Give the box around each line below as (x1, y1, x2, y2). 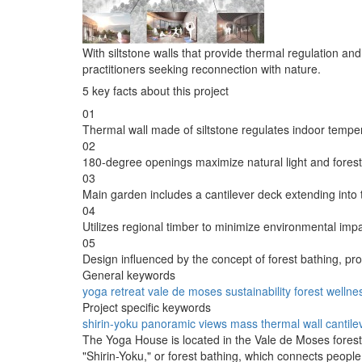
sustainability (225, 282, 291, 299)
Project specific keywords (82, 298, 211, 315)
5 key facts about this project (82, 82, 229, 99)
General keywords (82, 266, 175, 283)
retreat (111, 282, 145, 299)
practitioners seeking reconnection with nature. (82, 60, 321, 77)
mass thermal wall (230, 314, 322, 331)
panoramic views (141, 314, 227, 331)
